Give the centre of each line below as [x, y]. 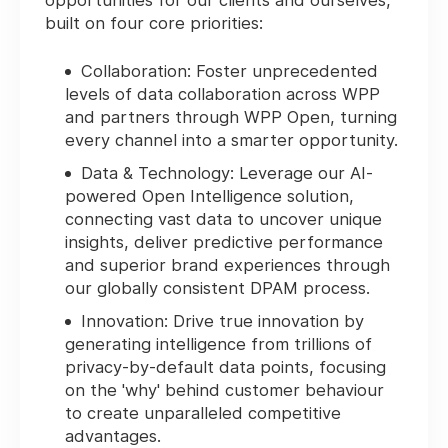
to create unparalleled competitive [203, 413]
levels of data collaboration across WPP [222, 94]
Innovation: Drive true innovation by [222, 321]
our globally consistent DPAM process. [217, 288]
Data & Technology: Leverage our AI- [227, 173]
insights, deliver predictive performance [224, 242]
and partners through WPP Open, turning [231, 117]
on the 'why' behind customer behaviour [224, 390]
